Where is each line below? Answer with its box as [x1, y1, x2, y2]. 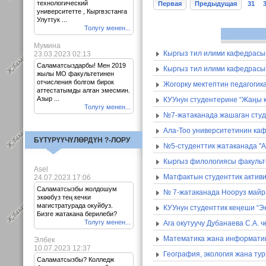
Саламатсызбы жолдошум [37, 185, 117, 192]
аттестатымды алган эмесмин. [37, 87, 130, 94]
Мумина [34, 42, 61, 50]
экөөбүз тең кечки [37, 194, 91, 201]
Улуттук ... [37, 16, 67, 23]
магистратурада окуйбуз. [37, 202, 113, 209]
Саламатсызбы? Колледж [37, 256, 114, 263]
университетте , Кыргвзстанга [37, 8, 127, 15]
